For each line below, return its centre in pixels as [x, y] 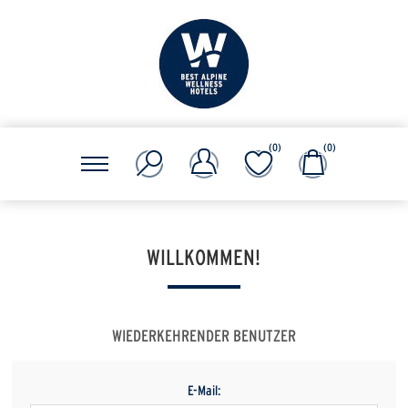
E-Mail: [204, 391]
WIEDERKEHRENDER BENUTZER [204, 337]
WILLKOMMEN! [204, 259]
